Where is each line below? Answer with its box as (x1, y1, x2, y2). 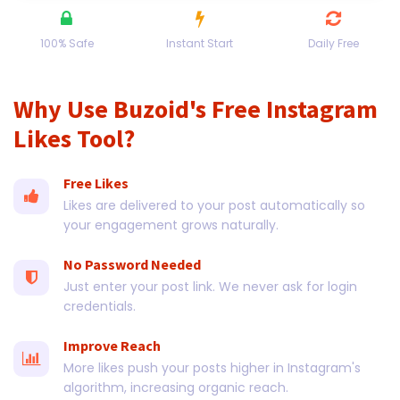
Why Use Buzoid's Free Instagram (13, 93, 378, 125)
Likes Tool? (13, 122, 135, 154)
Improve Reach (63, 337, 161, 354)
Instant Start (166, 36, 234, 51)
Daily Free (307, 36, 359, 51)
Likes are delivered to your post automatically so (63, 196, 365, 214)
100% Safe (39, 36, 94, 51)
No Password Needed (63, 255, 201, 273)
